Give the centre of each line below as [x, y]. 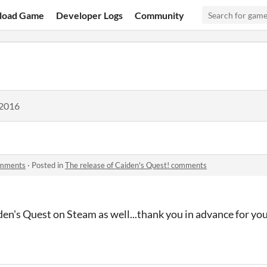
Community [160, 15]
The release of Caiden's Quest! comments [136, 165]
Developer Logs [90, 15]
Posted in [48, 165]
